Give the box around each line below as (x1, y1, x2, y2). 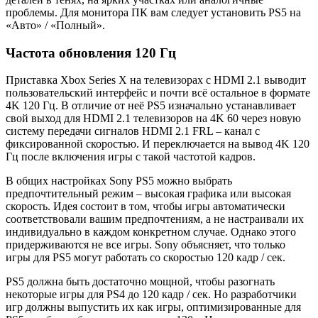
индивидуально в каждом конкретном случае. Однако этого (6, 226, 296, 238)
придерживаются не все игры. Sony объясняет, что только (6, 238, 285, 251)
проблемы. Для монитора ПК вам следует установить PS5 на (6, 6, 301, 18)
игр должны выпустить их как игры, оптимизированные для (6, 301, 301, 314)
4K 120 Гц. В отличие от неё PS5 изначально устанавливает (6, 99, 296, 112)
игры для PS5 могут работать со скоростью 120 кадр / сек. (6, 251, 285, 264)
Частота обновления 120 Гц (6, 45, 176, 60)
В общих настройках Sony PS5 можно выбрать (6, 175, 232, 187)
